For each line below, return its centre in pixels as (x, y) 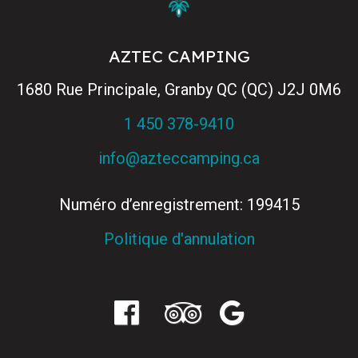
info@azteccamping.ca (179, 158)
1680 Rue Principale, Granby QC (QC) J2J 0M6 (179, 89)
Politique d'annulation (179, 239)
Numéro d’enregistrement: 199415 (179, 204)
